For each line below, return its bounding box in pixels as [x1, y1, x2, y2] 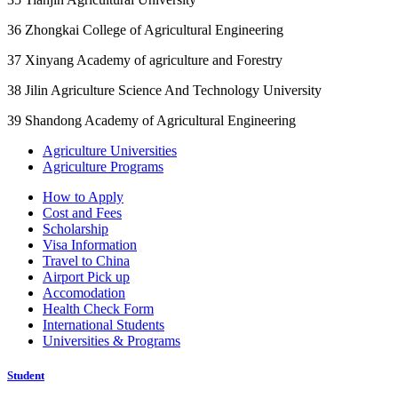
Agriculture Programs [43, 158, 163, 174]
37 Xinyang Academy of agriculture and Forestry [7, 52, 283, 68]
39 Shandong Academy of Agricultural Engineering [7, 112, 296, 128]
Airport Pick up [43, 268, 130, 284]
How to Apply [43, 188, 123, 204]
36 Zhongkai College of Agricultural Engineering [7, 21, 283, 37]
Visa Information [43, 236, 137, 252]
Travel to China [43, 252, 130, 268]
